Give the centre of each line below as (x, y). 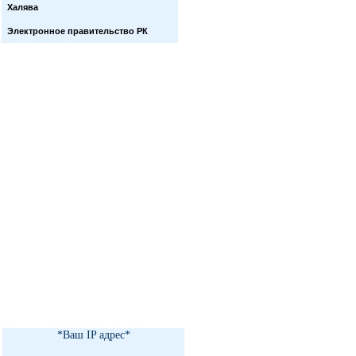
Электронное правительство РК (77, 31)
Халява (23, 7)
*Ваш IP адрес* (93, 335)
